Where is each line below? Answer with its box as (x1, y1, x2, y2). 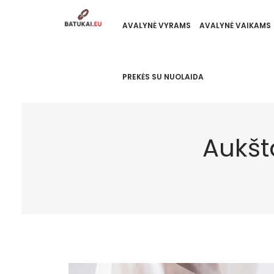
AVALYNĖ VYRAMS (122, 20, 191, 31)
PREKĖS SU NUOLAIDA (122, 72, 204, 82)
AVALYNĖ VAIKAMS (199, 20, 271, 31)
